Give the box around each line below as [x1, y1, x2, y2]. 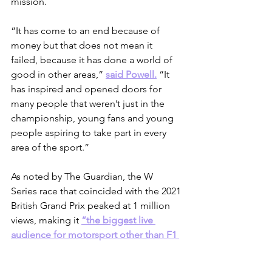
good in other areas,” [11, 69, 106, 81]
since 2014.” [11, 243, 63, 256]
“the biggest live [81, 214, 155, 226]
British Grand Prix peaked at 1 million [11, 200, 172, 212]
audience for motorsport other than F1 [11, 229, 179, 241]
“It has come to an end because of [11, 25, 162, 37]
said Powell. [106, 69, 157, 81]
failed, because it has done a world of [11, 54, 175, 66]
